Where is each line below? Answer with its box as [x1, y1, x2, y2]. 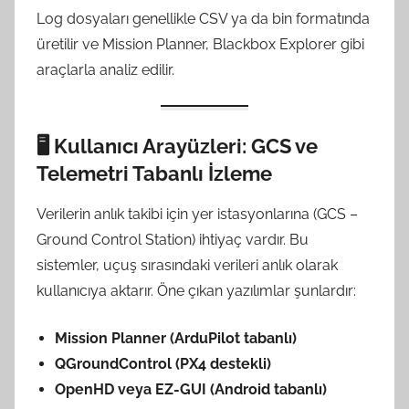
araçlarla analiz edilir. [37, 60, 174, 79]
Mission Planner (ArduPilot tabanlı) [55, 330, 297, 348]
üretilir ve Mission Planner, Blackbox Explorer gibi [37, 35, 364, 53]
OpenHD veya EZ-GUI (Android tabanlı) [55, 381, 327, 399]
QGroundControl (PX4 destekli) [55, 355, 271, 373]
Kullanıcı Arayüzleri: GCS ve [54, 133, 318, 158]
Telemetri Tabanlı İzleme [37, 161, 272, 185]
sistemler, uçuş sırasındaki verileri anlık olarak [37, 257, 338, 275]
